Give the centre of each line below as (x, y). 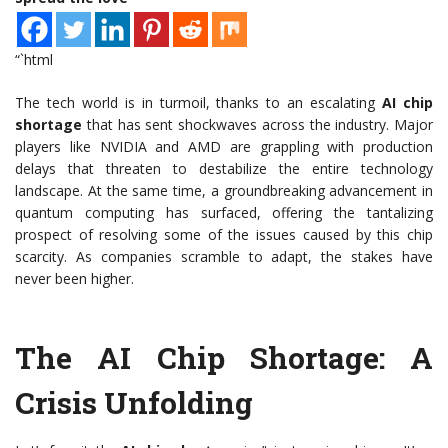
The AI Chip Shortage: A (224, 358)
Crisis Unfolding (134, 403)
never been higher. (74, 279)
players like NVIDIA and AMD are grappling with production (224, 147)
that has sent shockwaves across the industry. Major (257, 125)
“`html (34, 60)
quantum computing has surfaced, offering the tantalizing (224, 213)
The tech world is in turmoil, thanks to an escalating (199, 103)
